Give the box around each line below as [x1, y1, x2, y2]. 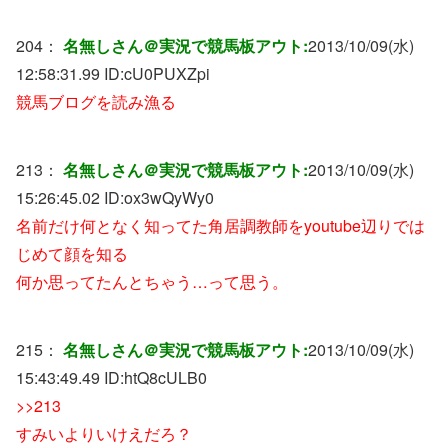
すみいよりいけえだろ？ [16, 421, 192, 445]
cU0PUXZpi [124, 61, 210, 85]
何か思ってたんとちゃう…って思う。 [16, 269, 288, 293]
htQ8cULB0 [124, 365, 207, 389]
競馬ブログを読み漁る [16, 89, 176, 113]
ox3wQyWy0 [124, 185, 214, 209]
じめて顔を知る [16, 241, 128, 265]
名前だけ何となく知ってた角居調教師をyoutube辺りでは [16, 213, 425, 237]
